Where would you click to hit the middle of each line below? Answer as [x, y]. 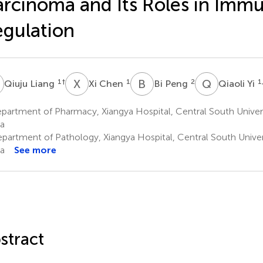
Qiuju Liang [30, 83]
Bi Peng [172, 83]
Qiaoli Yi [237, 83]
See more [35, 150]
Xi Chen [107, 83]
